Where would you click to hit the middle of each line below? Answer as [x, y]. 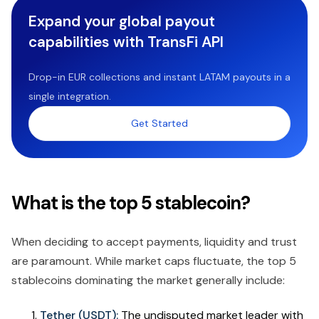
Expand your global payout [122, 21]
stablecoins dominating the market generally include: [148, 281]
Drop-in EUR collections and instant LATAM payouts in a [159, 77]
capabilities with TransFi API [126, 42]
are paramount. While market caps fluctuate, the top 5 [154, 261]
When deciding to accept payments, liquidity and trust [154, 242]
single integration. [70, 96]
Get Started [159, 124]
